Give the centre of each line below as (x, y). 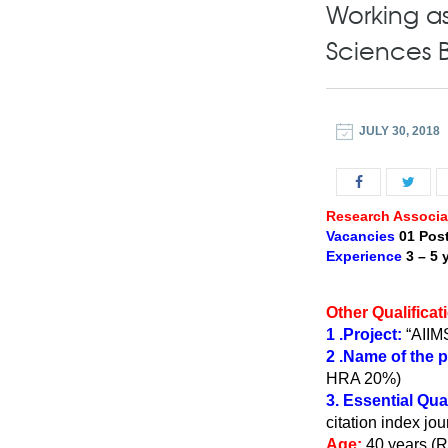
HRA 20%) (363, 378)
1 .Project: (366, 334)
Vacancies (360, 236)
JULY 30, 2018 (399, 131)
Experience (364, 256)
